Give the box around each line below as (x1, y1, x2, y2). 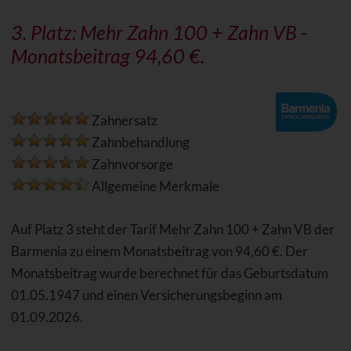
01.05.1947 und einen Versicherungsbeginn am (10, 287, 282, 304)
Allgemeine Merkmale (89, 178, 219, 195)
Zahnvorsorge (89, 156, 173, 173)
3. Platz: (10, 20, 80, 45)
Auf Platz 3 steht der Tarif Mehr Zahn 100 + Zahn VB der (10, 221, 335, 238)
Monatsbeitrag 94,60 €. (10, 44, 204, 68)
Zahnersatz (89, 112, 157, 129)
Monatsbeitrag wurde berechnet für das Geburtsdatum (10, 265, 328, 282)
